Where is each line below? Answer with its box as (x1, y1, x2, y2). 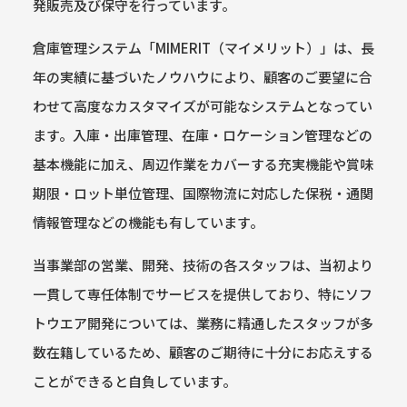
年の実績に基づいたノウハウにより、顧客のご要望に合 (32, 67, 372, 87)
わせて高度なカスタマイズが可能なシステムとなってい (32, 96, 372, 116)
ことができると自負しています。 (32, 372, 236, 392)
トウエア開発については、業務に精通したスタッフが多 (32, 313, 373, 333)
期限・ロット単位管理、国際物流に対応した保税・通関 (32, 184, 373, 203)
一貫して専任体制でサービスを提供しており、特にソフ (32, 284, 372, 304)
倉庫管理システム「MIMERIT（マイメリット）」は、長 (32, 38, 374, 58)
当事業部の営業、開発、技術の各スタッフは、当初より (32, 255, 373, 275)
